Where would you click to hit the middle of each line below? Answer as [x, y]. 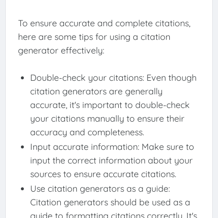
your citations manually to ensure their [107, 118]
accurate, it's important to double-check [110, 105]
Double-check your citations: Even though [113, 77]
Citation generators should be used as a [110, 202]
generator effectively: [61, 50]
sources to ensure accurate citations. [103, 174]
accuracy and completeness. [87, 132]
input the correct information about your [111, 160]
